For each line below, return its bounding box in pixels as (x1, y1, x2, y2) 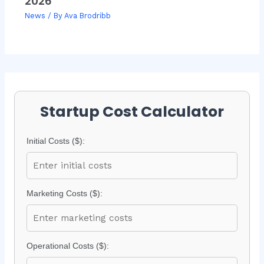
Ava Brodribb (64, 11, 111, 21)
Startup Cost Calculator (40, 101, 224, 122)
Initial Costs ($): (27, 136, 85, 146)
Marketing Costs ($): (27, 188, 103, 198)
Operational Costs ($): (27, 240, 109, 250)
